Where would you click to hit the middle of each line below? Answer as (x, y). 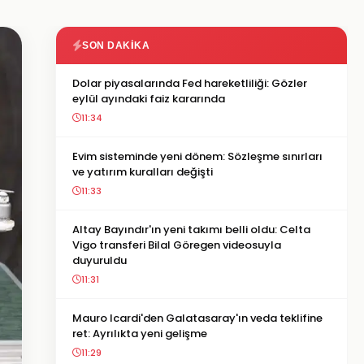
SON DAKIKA (116, 45)
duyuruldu (100, 260)
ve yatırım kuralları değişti (143, 172)
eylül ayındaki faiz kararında (149, 99)
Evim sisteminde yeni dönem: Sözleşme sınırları (197, 156)
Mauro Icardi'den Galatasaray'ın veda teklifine (197, 318)
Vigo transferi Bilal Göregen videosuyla (177, 245)
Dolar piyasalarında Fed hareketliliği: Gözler (190, 83)
